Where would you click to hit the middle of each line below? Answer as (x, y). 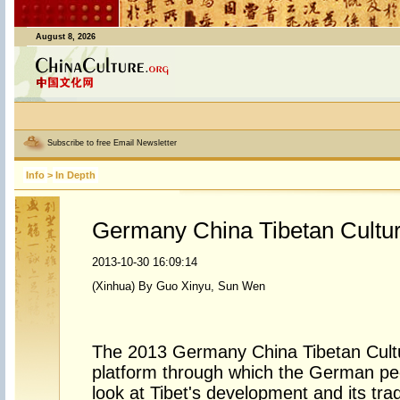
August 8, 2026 (65, 37)
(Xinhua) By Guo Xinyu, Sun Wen (178, 286)
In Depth (75, 175)
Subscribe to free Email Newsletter (112, 143)
